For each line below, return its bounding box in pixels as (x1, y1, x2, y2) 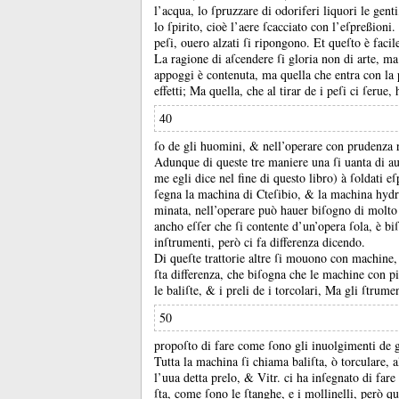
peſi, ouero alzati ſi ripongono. (154, 34, 313, 51)
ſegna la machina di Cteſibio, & (154, 185, 318, 202)
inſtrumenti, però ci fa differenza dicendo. (154, 233, 365, 250)
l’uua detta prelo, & (154, 369, 257, 386)
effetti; (154, 82, 190, 99)
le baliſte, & (154, 281, 219, 298)
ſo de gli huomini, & (154, 137, 263, 154)
